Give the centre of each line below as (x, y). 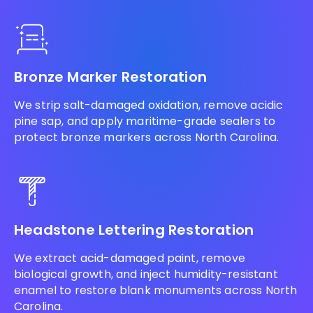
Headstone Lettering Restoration (134, 230)
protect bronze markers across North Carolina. (147, 137)
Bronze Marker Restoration (110, 77)
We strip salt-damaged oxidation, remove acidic (149, 105)
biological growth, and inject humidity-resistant (146, 274)
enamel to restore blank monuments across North (156, 290)
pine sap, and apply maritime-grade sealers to (145, 121)
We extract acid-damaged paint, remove (130, 258)
